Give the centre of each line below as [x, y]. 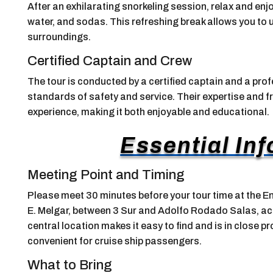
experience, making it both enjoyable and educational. [148, 112]
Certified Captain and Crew [109, 61]
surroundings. [59, 37]
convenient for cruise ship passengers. [114, 241]
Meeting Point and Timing [106, 175]
